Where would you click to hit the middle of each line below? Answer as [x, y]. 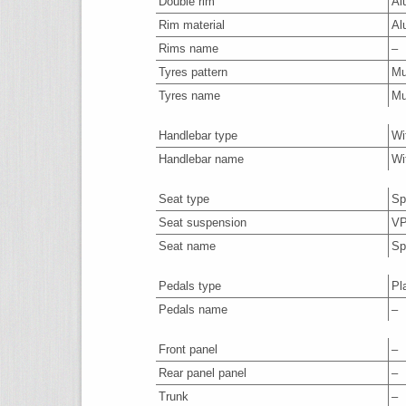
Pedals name [193, 309]
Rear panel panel [203, 373]
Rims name [188, 48]
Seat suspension [203, 222]
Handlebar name [201, 159]
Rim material [192, 25]
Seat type [184, 199]
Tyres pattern [193, 72]
